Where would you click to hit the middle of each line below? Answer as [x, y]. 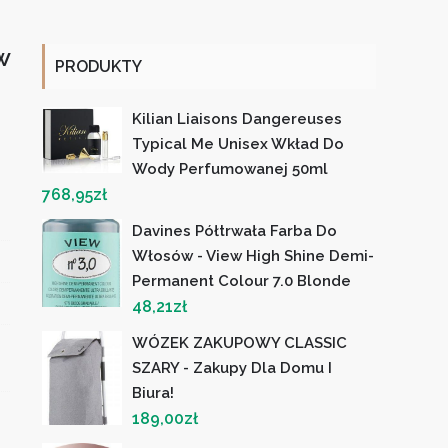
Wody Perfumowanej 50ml [230, 169]
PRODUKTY [99, 66]
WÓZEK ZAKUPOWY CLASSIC [240, 343]
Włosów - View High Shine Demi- [253, 256]
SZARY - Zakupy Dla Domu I [232, 368]
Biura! [153, 393]
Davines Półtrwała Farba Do [235, 231]
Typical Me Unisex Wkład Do [238, 144]
